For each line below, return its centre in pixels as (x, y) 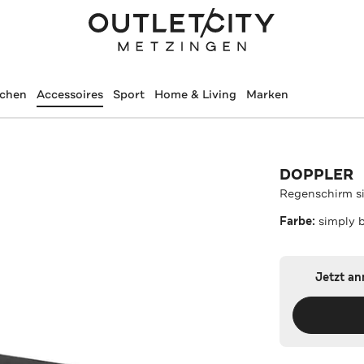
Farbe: (299, 221)
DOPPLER (317, 175)
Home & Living (195, 94)
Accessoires (69, 94)
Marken (267, 94)
